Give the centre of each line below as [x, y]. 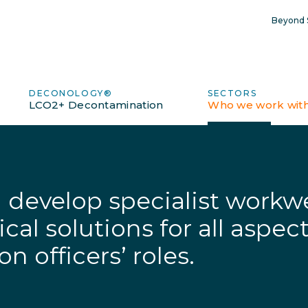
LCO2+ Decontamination [96, 105]
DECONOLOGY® [71, 93]
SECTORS [232, 93]
